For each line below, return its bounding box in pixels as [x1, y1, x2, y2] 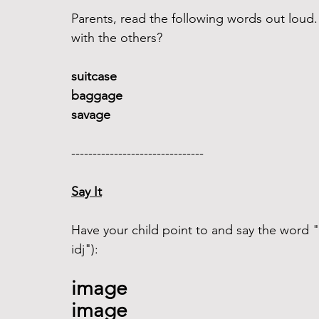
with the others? [71, 30, 162, 46]
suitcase [71, 68, 120, 84]
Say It [71, 184, 102, 199]
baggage [71, 88, 122, 103]
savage [71, 107, 110, 122]
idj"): [71, 241, 102, 257]
